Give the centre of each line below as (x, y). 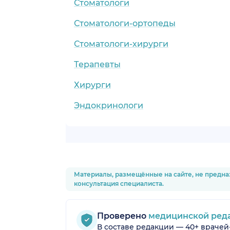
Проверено (122, 216)
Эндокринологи (109, 105)
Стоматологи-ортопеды (125, 23)
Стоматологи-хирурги (121, 44)
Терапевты (97, 64)
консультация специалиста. (119, 183)
